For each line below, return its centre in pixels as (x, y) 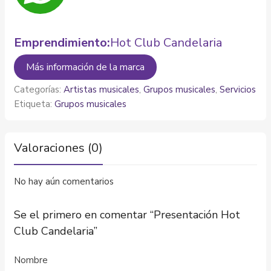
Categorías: (39, 89)
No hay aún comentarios (64, 181)
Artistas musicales (101, 89)
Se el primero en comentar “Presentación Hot (127, 214)
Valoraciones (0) (58, 148)
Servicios (238, 89)
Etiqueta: (34, 104)
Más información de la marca (85, 67)
